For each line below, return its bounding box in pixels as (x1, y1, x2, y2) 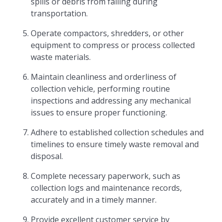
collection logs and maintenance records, (31, 182, 182, 193)
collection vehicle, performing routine (31, 83, 170, 94)
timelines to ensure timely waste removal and (31, 139, 199, 150)
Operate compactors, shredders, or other (31, 28, 184, 39)
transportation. (31, 8, 88, 19)
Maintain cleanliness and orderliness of (31, 71, 177, 82)
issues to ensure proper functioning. (31, 107, 167, 118)
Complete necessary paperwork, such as (31, 170, 181, 181)
